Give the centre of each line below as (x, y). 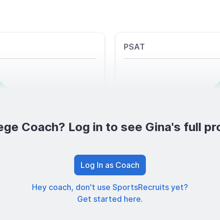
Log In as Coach (110, 165)
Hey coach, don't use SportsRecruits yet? (110, 187)
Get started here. (110, 199)
